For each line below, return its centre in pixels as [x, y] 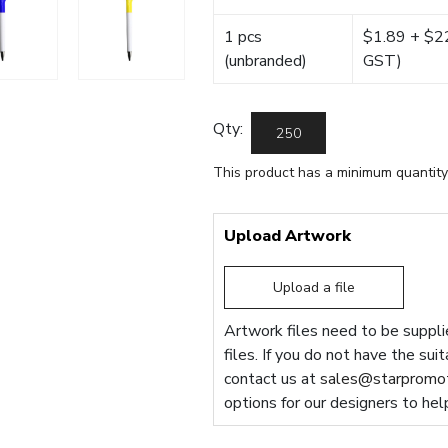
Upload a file [314, 287]
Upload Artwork [288, 236]
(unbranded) [266, 61]
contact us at [272, 379]
